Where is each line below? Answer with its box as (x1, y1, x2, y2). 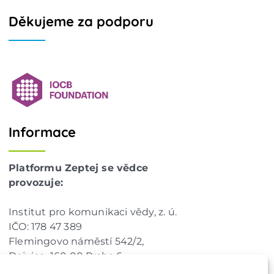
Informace (8, 123, 76, 141)
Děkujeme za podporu (8, 12, 154, 30)
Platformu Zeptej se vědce (8, 161, 148, 174)
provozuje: (8, 176, 63, 188)
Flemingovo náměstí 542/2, (8, 235, 144, 247)
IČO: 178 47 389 (8, 220, 82, 232)
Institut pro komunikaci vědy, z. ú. (8, 206, 177, 218)
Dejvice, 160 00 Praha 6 (8, 250, 123, 262)
